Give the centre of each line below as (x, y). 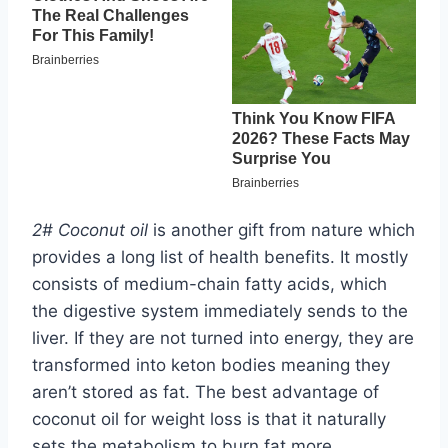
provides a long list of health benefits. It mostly (220, 256)
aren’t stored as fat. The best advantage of (205, 391)
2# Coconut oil (90, 229)
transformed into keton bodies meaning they (211, 364)
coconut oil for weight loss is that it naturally (209, 418)
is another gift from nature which (281, 229)
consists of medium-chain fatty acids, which (209, 283)
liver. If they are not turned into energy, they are (223, 337)
